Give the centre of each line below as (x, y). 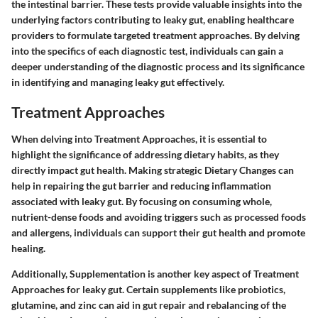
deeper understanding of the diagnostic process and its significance (158, 67)
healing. (28, 248)
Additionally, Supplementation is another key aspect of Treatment (155, 273)
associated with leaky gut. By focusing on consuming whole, (142, 201)
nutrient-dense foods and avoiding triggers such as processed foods (159, 216)
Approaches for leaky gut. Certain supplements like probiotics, (148, 289)
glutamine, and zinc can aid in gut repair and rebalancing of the (149, 305)
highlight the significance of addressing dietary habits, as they (145, 154)
